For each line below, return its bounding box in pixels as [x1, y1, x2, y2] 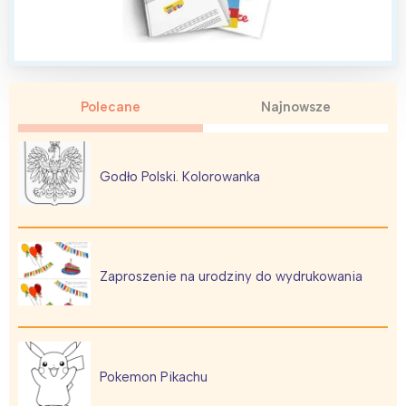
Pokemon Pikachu [100, 368, 208, 385]
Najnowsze [260, 99, 331, 115]
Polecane [81, 99, 140, 115]
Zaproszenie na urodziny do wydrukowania [100, 268, 362, 285]
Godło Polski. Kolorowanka [100, 168, 260, 185]
